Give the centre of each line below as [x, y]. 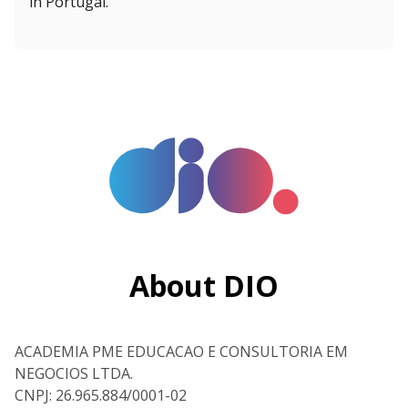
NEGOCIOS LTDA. [74, 374]
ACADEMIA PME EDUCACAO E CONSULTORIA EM [181, 352]
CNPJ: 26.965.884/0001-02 [101, 396]
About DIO [204, 285]
